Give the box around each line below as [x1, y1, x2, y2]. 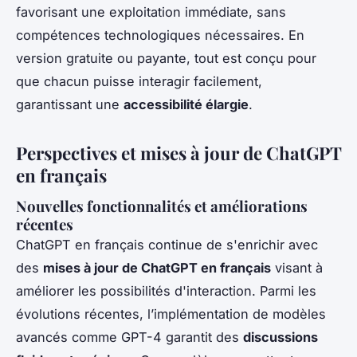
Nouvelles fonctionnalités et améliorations [16, 196, 308, 217]
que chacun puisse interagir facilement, [16, 73, 262, 90]
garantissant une [16, 96, 124, 113]
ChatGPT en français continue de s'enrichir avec [16, 237, 318, 253]
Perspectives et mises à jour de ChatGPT [16, 141, 341, 166]
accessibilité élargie [124, 96, 249, 113]
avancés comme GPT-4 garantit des [16, 329, 243, 346]
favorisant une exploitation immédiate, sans [16, 4, 286, 21]
